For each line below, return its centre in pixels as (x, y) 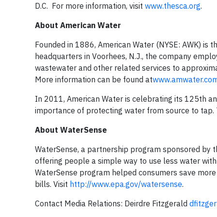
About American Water (78, 25)
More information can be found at (94, 79)
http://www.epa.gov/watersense (126, 184)
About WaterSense (71, 130)
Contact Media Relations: (79, 203)
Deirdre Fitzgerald (156, 203)
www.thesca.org (173, 6)
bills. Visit (52, 184)
